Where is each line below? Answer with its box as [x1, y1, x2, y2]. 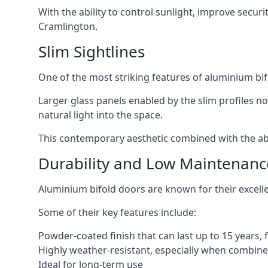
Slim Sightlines [38, 41, 145, 62]
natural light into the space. [38, 108, 163, 121]
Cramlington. [38, 20, 98, 33]
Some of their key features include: [38, 206, 196, 219]
